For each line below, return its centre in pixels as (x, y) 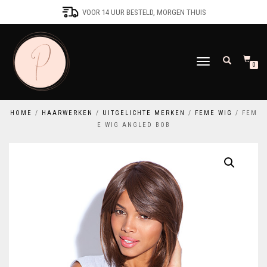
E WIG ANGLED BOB (133, 125)
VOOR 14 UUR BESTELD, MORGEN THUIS (144, 12)
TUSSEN (207, 74)
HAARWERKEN (67, 113)
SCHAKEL (209, 62)
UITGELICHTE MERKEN (144, 113)
